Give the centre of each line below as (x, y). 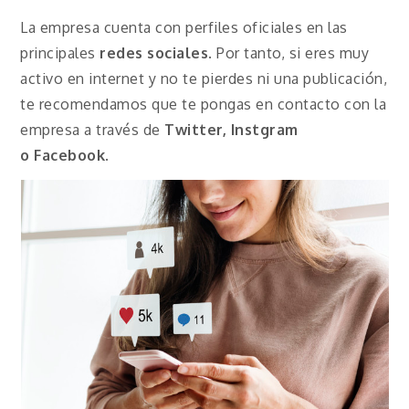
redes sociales (154, 53)
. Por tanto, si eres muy (289, 53)
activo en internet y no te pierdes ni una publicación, (204, 79)
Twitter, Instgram (231, 130)
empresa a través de (93, 130)
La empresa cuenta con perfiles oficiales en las (184, 28)
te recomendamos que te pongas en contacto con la (204, 105)
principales (60, 53)
